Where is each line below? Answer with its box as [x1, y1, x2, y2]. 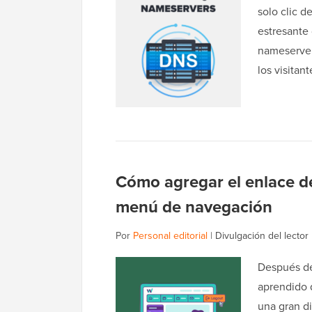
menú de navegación [116, 194, 272, 219]
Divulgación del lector [215, 228, 309, 243]
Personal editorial [133, 228, 208, 243]
